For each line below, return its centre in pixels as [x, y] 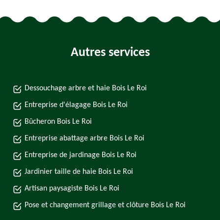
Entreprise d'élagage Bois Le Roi [76, 105]
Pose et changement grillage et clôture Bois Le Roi [105, 205]
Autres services [110, 53]
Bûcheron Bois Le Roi [58, 122]
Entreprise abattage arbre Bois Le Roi [84, 138]
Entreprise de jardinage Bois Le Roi [81, 155]
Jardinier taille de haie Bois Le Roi [79, 172]
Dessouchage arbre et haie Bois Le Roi [86, 88]
